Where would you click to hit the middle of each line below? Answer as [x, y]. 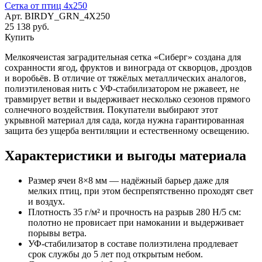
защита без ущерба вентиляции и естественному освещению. [127, 130]
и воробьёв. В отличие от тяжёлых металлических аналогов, [125, 78]
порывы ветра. [57, 233]
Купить [19, 37]
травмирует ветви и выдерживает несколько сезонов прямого [127, 99]
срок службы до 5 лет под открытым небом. [116, 254]
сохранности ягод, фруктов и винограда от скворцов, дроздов [128, 67]
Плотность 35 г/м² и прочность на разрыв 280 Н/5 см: [135, 212]
